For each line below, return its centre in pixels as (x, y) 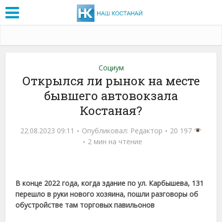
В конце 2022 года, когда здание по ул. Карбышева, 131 (110, 183)
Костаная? (111, 110)
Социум (111, 67)
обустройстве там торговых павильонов (85, 205)
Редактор (147, 130)
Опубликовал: (106, 130)
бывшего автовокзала (111, 95)
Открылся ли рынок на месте (111, 81)
